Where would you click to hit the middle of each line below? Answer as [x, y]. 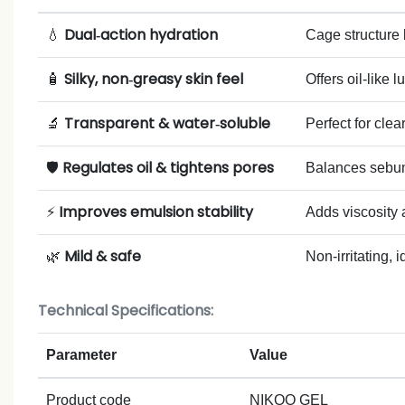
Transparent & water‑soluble [167, 123]
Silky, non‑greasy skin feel [153, 79]
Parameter [81, 354]
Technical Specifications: [125, 310]
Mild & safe [102, 256]
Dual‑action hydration [141, 34]
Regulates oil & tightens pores [168, 167]
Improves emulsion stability [155, 212]
